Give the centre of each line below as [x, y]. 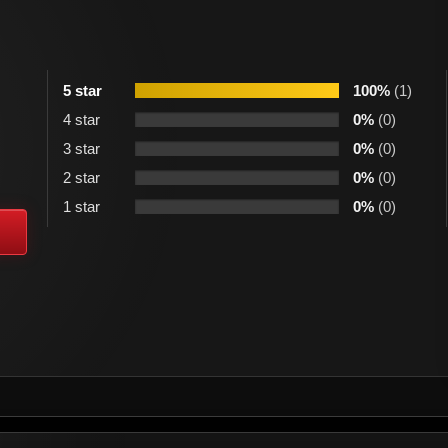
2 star [81, 178]
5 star [82, 91]
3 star [81, 149]
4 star [81, 120]
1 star [81, 207]
